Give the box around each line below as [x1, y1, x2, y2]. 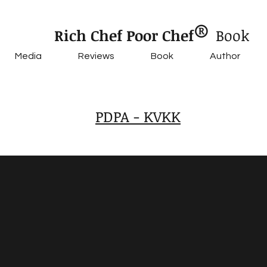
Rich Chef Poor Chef [54, 25, 194, 45]
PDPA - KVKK [95, 106, 181, 126]
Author [209, 51, 240, 61]
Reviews [77, 51, 114, 61]
